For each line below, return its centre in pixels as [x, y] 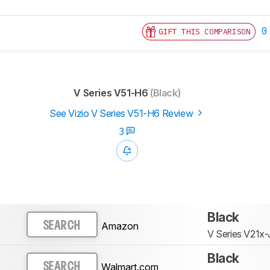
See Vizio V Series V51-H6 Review [122, 114]
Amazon [120, 226]
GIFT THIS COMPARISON [205, 32]
